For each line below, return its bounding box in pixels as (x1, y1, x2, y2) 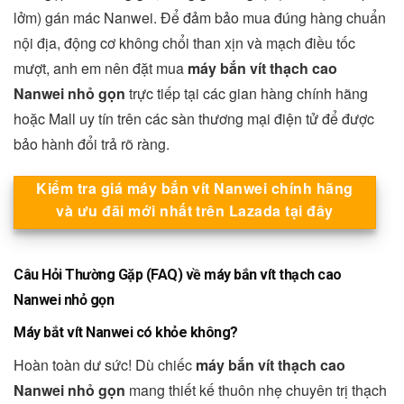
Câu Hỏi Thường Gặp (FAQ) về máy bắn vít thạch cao (14, 265, 342, 283)
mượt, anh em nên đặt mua (14, 58, 188, 79)
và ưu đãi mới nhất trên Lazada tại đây (56, 199, 334, 221)
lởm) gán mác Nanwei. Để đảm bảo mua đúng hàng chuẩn (14, 7, 386, 29)
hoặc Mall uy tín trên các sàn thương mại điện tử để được (14, 108, 374, 130)
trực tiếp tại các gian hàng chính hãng (125, 83, 368, 105)
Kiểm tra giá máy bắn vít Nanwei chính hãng (36, 177, 353, 198)
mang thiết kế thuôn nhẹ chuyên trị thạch (125, 379, 387, 400)
